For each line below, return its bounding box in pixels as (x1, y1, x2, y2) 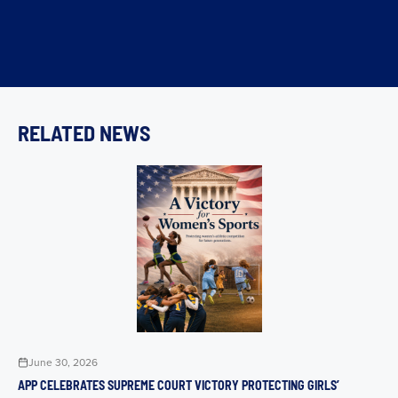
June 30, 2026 (28, 354, 98, 370)
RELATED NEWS (18, 120, 150, 147)
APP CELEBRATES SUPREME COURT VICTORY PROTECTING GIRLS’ (18, 378, 339, 394)
